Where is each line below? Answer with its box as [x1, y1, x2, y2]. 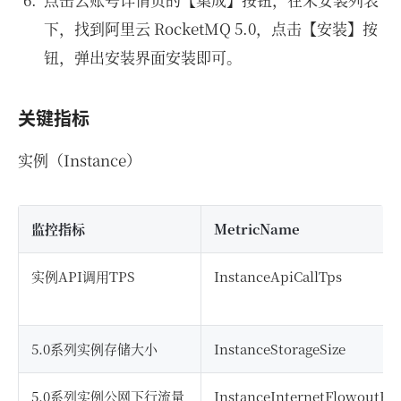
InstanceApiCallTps [214, 266, 342, 286]
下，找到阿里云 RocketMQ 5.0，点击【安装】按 [43, 16, 378, 39]
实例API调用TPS [31, 266, 135, 286]
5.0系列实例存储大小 [31, 338, 158, 358]
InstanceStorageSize [214, 338, 346, 358]
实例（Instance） [18, 148, 141, 171]
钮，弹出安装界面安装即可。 [43, 45, 242, 68]
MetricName [214, 218, 300, 238]
